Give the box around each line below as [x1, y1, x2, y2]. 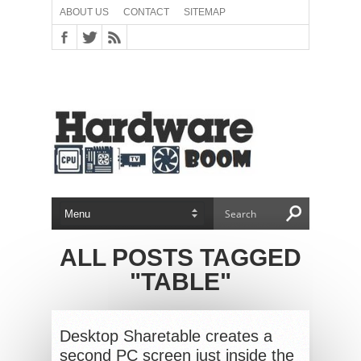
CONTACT [123, 6, 169, 18]
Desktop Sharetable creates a [60, 327, 272, 345]
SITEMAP [184, 6, 226, 18]
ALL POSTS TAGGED [60, 244, 301, 271]
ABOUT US [60, 6, 109, 18]
